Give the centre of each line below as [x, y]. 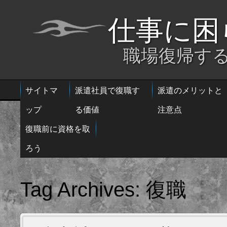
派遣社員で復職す [107, 90]
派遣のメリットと [190, 90]
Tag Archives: [83, 190]
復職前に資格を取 [58, 128]
